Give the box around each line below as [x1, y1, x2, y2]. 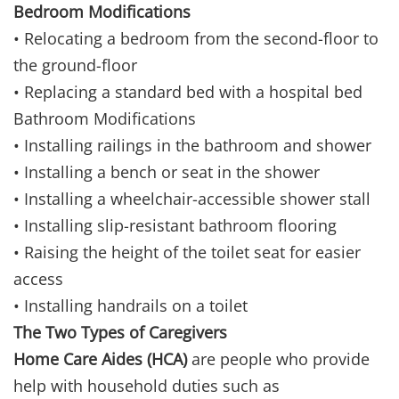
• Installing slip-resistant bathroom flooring [13, 215, 337, 237]
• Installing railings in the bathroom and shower [13, 134, 371, 157]
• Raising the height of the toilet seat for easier [13, 241, 361, 264]
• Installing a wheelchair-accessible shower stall [13, 188, 370, 210]
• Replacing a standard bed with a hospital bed [13, 81, 362, 103]
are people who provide [187, 348, 370, 370]
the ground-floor [13, 54, 137, 77]
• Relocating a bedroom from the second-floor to [13, 28, 379, 50]
